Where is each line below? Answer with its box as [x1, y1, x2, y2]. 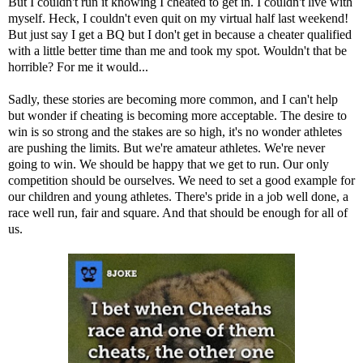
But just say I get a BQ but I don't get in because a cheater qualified [8, 27, 352, 41]
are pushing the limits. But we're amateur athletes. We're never [8, 140, 325, 155]
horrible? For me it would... [8, 59, 148, 74]
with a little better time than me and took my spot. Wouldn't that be [8, 43, 347, 58]
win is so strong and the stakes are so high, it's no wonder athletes [8, 124, 342, 139]
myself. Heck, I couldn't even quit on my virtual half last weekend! [8, 11, 348, 25]
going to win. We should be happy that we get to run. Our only [8, 156, 329, 171]
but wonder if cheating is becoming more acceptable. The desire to [8, 108, 347, 122]
